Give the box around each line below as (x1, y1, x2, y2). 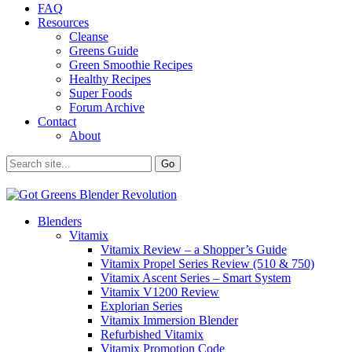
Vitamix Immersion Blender (101, 313, 238, 327)
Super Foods (69, 86, 132, 100)
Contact (38, 115, 76, 128)
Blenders (38, 214, 82, 228)
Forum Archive (69, 101, 145, 114)
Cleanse (69, 30, 108, 43)
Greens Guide (69, 44, 138, 57)
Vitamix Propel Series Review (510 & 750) (101, 257, 314, 270)
